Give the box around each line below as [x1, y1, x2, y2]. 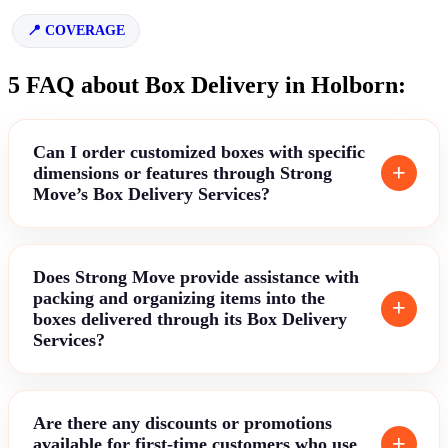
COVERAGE [45, 22, 125, 38]
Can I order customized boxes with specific [33, 141, 365, 162]
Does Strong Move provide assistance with [33, 266, 359, 287]
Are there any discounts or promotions [33, 412, 332, 433]
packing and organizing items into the [33, 287, 325, 308]
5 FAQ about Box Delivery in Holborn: [8, 71, 406, 98]
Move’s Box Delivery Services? [33, 183, 270, 204]
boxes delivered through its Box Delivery [33, 308, 347, 329]
